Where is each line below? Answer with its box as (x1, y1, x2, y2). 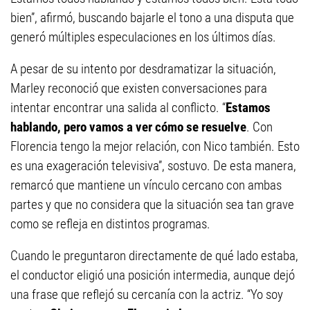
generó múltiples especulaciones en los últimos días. (10, 29, 276, 46)
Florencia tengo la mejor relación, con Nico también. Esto (10, 138, 300, 155)
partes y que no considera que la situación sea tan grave (10, 197, 294, 213)
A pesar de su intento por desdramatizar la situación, (10, 61, 276, 77)
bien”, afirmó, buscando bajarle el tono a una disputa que (10, 10, 294, 26)
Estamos (226, 100, 271, 116)
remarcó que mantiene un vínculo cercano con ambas (10, 177, 282, 194)
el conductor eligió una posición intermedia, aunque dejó (10, 267, 295, 284)
